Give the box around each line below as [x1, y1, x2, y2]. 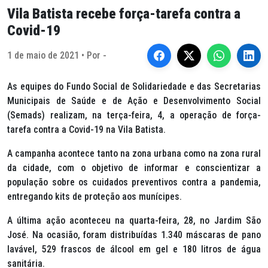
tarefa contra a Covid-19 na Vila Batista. [7, 124, 166, 135]
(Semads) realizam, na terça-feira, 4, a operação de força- [7, 109, 261, 121]
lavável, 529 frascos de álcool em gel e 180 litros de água [7, 243, 261, 255]
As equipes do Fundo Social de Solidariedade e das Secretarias [7, 81, 261, 92]
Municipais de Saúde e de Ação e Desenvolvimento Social [7, 95, 261, 106]
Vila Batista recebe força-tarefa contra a [7, 5, 240, 22]
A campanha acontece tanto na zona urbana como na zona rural [7, 148, 261, 159]
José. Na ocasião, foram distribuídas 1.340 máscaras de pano [7, 229, 261, 240]
